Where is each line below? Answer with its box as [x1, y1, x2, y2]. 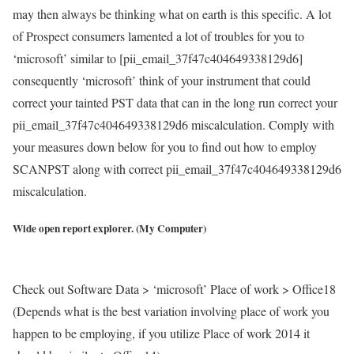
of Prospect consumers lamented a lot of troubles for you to [13, 28, 304, 45]
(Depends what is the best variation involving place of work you [13, 302, 330, 319]
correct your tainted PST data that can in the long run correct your [13, 94, 337, 111]
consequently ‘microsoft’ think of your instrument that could [13, 72, 311, 89]
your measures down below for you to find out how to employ [13, 138, 317, 156]
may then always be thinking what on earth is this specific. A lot [13, 6, 331, 23]
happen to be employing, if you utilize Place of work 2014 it [13, 324, 310, 341]
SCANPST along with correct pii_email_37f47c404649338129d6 [13, 160, 341, 178]
